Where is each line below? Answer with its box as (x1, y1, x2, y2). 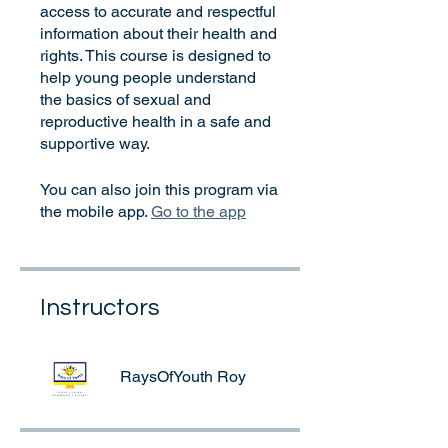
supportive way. (40, 134, 150, 153)
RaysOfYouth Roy (120, 367, 246, 386)
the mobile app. (40, 202, 147, 221)
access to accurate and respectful (40, 2, 276, 21)
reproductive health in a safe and (40, 112, 271, 131)
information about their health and (40, 24, 277, 43)
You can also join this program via (40, 180, 278, 199)
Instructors (40, 295, 160, 320)
